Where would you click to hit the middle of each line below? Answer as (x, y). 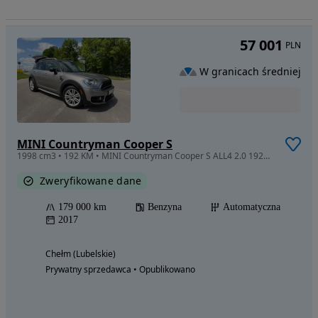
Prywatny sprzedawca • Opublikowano (120, 270)
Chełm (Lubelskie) (81, 254)
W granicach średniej (250, 71)
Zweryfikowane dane (91, 181)
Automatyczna (252, 207)
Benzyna (165, 207)
